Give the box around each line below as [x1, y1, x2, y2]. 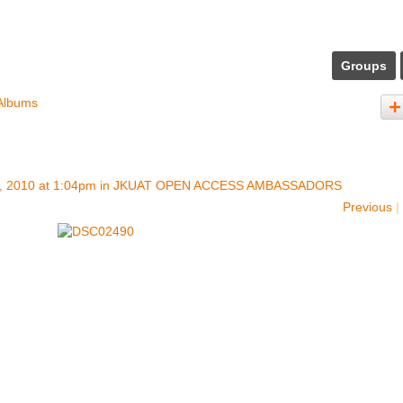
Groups [341, 58, 387, 73]
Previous [343, 199, 392, 214]
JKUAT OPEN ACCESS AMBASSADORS [113, 177, 342, 193]
